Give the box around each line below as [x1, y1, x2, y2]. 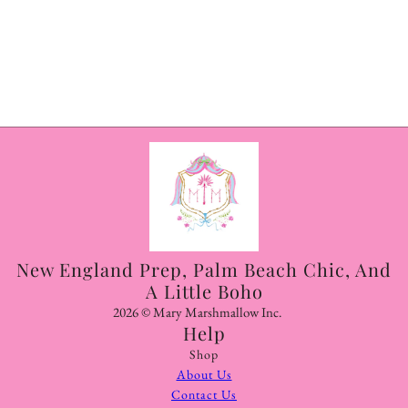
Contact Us [171, 386, 237, 403]
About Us [176, 366, 232, 383]
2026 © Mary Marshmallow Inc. [112, 303, 281, 321]
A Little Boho [145, 279, 263, 304]
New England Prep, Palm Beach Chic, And [16, 257, 392, 282]
